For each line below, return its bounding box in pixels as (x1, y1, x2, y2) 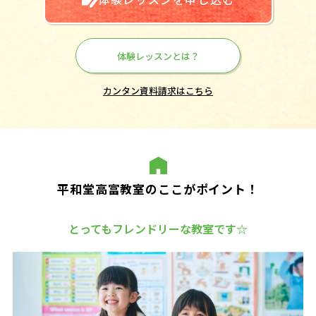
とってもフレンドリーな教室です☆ (68, 220, 248, 238)
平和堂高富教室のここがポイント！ (57, 180, 259, 198)
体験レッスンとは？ (116, 49, 200, 63)
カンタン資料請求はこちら (103, 84, 213, 98)
